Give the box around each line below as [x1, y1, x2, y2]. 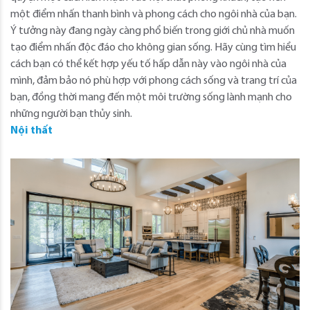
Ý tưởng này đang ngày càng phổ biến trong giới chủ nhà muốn [10, 25, 295, 37]
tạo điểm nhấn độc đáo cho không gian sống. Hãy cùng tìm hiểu [10, 42, 296, 53]
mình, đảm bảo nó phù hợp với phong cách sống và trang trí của [10, 75, 297, 86]
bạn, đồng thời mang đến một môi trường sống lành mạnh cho [10, 91, 292, 103]
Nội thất [10, 125, 53, 136]
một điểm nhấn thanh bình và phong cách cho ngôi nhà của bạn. [10, 8, 297, 20]
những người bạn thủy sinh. [10, 108, 132, 120]
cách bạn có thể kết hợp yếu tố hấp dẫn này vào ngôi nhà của [10, 58, 286, 70]
